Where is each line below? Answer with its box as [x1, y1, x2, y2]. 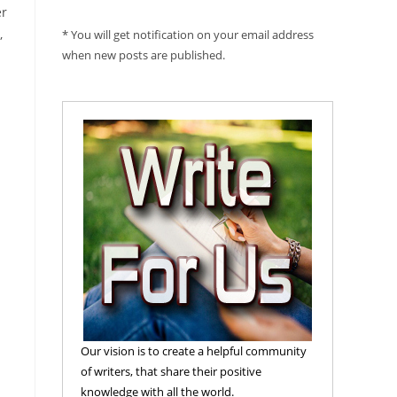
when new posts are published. [62, 47, 225, 64]
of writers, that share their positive [81, 363, 261, 380]
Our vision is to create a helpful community [81, 343, 307, 360]
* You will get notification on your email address [62, 27, 314, 43]
